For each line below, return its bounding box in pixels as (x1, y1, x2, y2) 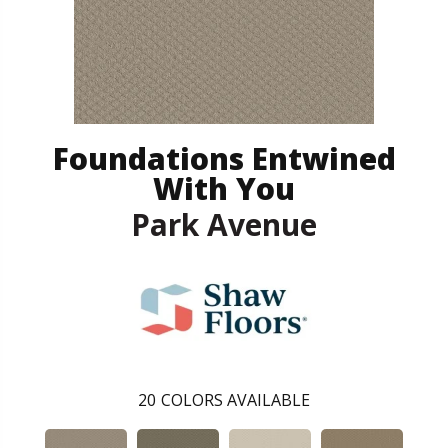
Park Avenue (131, 203, 317, 245)
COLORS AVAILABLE (161, 388, 310, 411)
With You (153, 167, 295, 209)
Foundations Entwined (52, 137, 396, 179)
